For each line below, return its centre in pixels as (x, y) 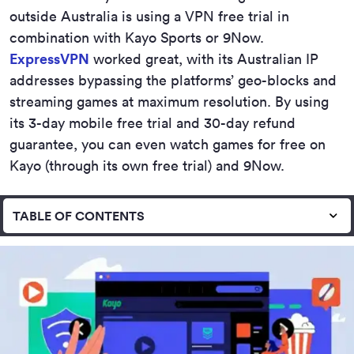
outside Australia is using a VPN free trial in (149, 16)
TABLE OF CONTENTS (79, 216)
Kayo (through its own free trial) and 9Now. (147, 166)
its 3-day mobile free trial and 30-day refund (153, 123)
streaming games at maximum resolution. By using (169, 102)
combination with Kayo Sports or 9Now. (137, 38)
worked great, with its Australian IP (204, 59)
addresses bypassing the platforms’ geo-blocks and (173, 80)
